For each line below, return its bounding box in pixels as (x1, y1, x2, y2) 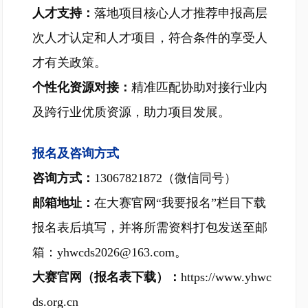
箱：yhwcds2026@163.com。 (32, 245, 187, 259)
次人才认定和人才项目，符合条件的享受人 (32, 31, 267, 45)
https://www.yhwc (181, 270, 272, 284)
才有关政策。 (32, 56, 107, 69)
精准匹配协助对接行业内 (131, 80, 267, 94)
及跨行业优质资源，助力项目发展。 (32, 105, 230, 119)
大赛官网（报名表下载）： (32, 270, 181, 284)
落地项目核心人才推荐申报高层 (94, 6, 267, 20)
